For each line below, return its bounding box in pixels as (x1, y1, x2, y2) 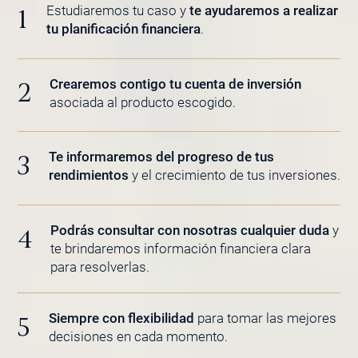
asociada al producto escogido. (49, 93, 236, 110)
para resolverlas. (50, 258, 150, 275)
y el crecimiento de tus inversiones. (129, 167, 341, 184)
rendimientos (49, 167, 129, 184)
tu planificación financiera (46, 21, 201, 38)
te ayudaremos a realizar (189, 2, 338, 19)
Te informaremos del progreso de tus (49, 149, 275, 165)
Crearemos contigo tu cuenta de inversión (49, 75, 301, 92)
